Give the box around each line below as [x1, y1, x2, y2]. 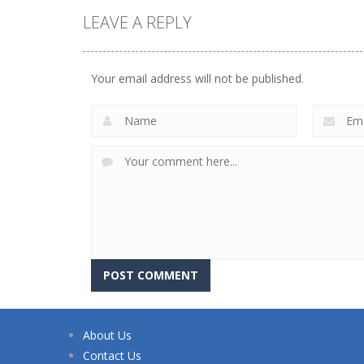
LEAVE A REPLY [83, 11, 192, 33]
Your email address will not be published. [91, 70, 304, 86]
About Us [83, 327, 132, 343]
